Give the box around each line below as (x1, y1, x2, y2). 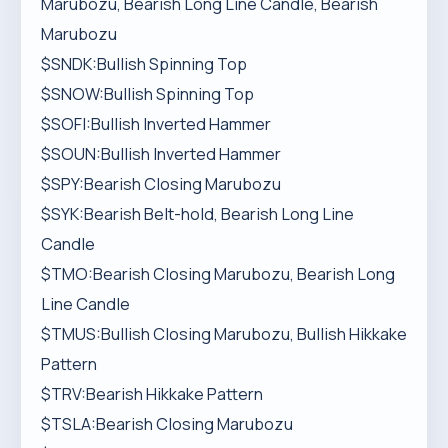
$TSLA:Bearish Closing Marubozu (41, 413, 293, 435)
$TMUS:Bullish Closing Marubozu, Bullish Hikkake (41, 323, 407, 345)
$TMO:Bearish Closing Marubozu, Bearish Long (41, 263, 395, 285)
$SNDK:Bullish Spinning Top (41, 53, 247, 75)
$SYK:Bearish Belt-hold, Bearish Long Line (41, 203, 354, 225)
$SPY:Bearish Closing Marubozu (41, 173, 281, 195)
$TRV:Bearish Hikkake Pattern (41, 383, 263, 405)
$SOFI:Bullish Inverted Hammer (41, 113, 271, 135)
